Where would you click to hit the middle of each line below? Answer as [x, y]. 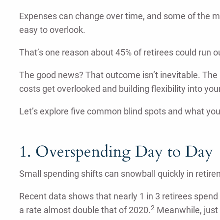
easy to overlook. [52, 30]
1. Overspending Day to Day [116, 152]
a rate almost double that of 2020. [85, 210]
